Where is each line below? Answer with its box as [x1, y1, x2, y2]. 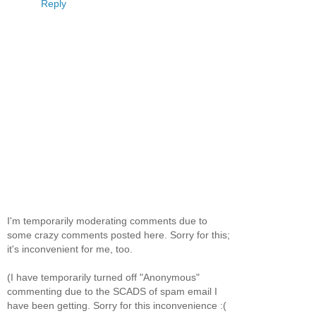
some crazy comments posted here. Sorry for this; [7, 229, 230, 241]
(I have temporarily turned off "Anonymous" [7, 271, 200, 283]
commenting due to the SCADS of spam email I [7, 285, 217, 297]
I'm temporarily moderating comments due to [7, 214, 207, 226]
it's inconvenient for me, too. [7, 243, 133, 255]
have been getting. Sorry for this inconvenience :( [7, 299, 226, 311]
